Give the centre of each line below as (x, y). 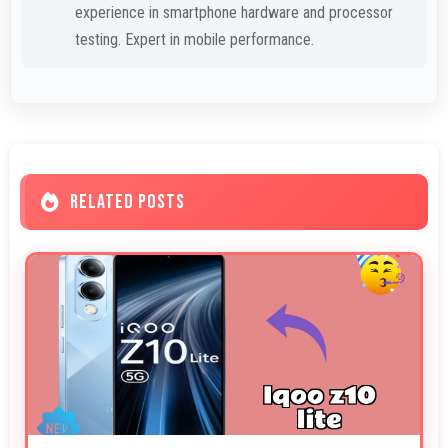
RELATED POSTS (127, 202)
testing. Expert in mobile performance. (194, 40)
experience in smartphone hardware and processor (233, 13)
